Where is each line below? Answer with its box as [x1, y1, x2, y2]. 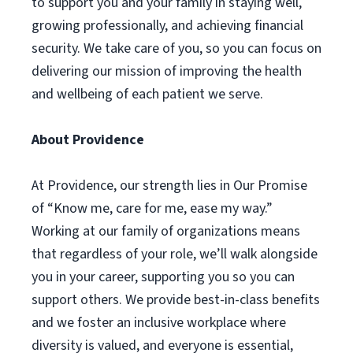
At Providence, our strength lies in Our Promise [32, 176, 307, 195]
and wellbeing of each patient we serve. [32, 84, 263, 104]
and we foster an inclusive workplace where [32, 313, 286, 333]
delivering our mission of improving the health [32, 61, 302, 81]
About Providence [32, 130, 144, 150]
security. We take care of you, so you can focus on [32, 39, 321, 58]
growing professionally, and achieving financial [32, 16, 303, 35]
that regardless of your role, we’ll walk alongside [32, 244, 318, 264]
